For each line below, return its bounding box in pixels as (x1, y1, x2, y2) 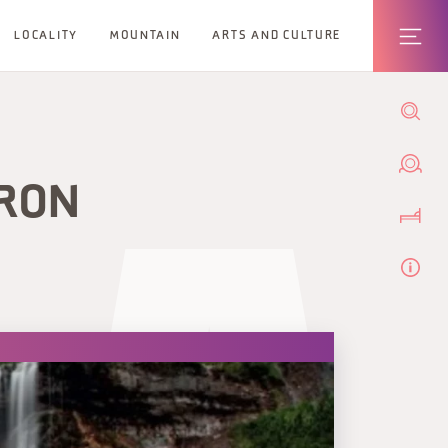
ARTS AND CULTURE (212, 29, 342, 42)
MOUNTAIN (109, 29, 181, 42)
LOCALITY (14, 29, 78, 42)
